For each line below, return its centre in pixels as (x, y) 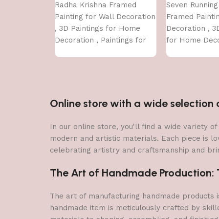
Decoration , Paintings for (100, 40)
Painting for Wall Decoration (105, 16)
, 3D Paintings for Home (98, 28)
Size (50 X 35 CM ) (87, 63)
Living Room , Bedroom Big (103, 52)
